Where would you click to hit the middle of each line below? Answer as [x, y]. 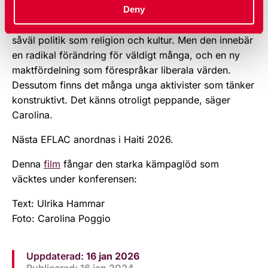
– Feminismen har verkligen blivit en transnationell [124, 10]
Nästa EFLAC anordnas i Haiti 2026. [93, 139]
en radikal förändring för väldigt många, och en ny [126, 55]
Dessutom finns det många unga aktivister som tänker [133, 85]
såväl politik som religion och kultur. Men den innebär [133, 40]
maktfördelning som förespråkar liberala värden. [121, 70]
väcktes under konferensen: [76, 179]
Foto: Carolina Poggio [61, 218]
